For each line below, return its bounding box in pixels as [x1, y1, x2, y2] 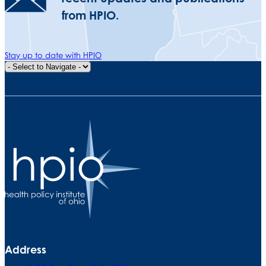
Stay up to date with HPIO [5, 50, 102, 60]
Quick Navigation [93, 61, 160, 71]
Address [5, 242, 46, 256]
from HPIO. [62, 8, 119, 23]
